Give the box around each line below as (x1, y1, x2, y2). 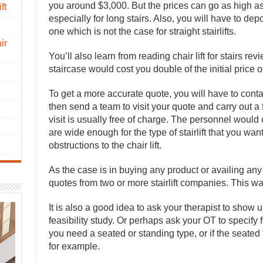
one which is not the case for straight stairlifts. (48, 26, 236, 36)
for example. (48, 241, 100, 251)
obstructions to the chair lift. (48, 140, 161, 150)
